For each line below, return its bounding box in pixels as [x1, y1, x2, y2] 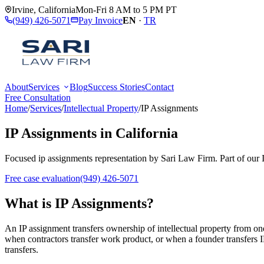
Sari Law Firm [161, 153, 215, 163]
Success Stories [88, 82, 145, 92]
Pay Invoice [78, 15, 123, 25]
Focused [5, 153, 38, 163]
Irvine [12, 5, 34, 15]
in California [97, 125, 178, 141]
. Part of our [215, 153, 262, 163]
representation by [93, 153, 161, 163]
